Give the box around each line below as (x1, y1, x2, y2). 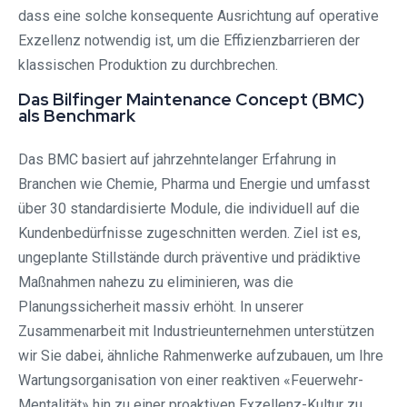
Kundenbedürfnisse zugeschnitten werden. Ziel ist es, (18, 224, 361, 243)
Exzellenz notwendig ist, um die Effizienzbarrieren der (18, 32, 360, 50)
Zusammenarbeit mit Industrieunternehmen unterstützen (18, 323, 374, 341)
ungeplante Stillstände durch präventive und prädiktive (18, 249, 361, 267)
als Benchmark (18, 104, 135, 128)
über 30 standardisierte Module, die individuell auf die (18, 200, 360, 218)
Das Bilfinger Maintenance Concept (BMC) (18, 88, 364, 112)
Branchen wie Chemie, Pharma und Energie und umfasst (18, 175, 370, 194)
